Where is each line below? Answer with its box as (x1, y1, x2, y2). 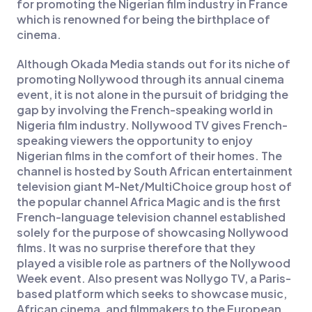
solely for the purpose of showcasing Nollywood (16, 225, 288, 240)
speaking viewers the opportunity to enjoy (16, 133, 253, 148)
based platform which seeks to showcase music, (16, 286, 287, 302)
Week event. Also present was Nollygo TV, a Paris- (16, 271, 291, 286)
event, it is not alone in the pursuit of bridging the (16, 87, 288, 102)
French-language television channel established (16, 210, 286, 225)
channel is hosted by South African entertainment (16, 164, 292, 179)
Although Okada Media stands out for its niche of (16, 56, 290, 72)
